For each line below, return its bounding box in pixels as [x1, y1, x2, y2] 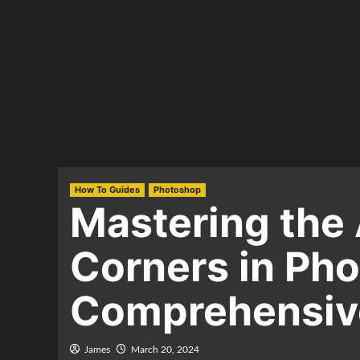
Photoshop [153, 184, 201, 195]
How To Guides [75, 184, 140, 195]
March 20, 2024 [131, 345, 199, 354]
